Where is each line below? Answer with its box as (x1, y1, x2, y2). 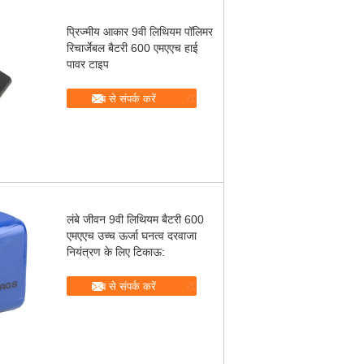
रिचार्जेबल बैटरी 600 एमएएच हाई (67, 41, 198, 54)
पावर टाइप (67, 58, 109, 71)
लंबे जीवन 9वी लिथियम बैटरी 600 (67, 213, 204, 226)
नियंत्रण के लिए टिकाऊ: (67, 245, 165, 258)
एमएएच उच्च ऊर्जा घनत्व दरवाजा (67, 229, 197, 242)
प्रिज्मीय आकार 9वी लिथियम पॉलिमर (67, 25, 213, 38)
